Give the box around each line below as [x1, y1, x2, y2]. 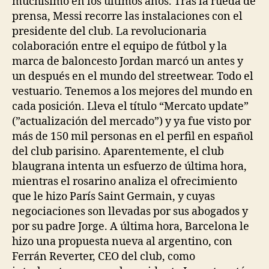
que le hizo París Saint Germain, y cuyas [12, 190, 215, 204]
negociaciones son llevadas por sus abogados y [12, 205, 248, 219]
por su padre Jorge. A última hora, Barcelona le [12, 220, 249, 234]
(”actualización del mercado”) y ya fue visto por [12, 115, 251, 128]
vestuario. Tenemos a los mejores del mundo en [12, 85, 253, 98]
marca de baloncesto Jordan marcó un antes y [12, 55, 243, 68]
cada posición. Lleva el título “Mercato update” [12, 100, 249, 113]
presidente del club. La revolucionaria [12, 25, 207, 38]
